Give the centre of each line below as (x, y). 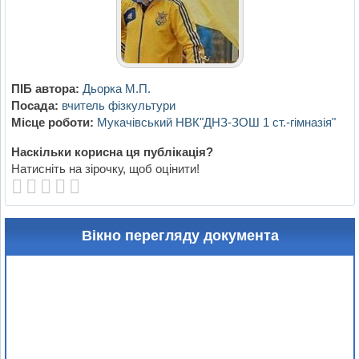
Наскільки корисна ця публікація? (112, 152)
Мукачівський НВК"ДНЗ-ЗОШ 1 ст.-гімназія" (216, 123)
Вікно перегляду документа (180, 236)
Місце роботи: (52, 123)
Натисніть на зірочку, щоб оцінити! (105, 169)
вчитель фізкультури (118, 106)
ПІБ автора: (45, 89)
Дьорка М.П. (116, 89)
